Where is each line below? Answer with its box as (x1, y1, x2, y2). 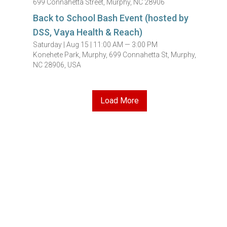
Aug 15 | (66, 41, 94, 49)
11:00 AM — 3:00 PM (93, 41, 158, 49)
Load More (100, 96, 139, 105)
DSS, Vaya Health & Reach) (33, 27, 143, 37)
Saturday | (33, 41, 67, 49)
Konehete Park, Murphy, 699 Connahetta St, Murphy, (33, 51, 197, 59)
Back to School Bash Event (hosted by (33, 13, 189, 23)
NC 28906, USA (33, 61, 82, 69)
